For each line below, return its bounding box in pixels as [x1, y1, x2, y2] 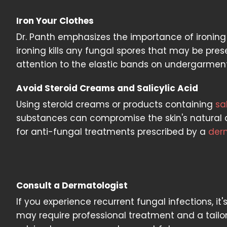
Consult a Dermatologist [16, 179, 128, 192]
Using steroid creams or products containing [16, 98, 215, 110]
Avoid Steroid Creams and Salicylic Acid [16, 82, 198, 94]
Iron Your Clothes [16, 15, 94, 27]
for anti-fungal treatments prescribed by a [16, 126, 208, 138]
